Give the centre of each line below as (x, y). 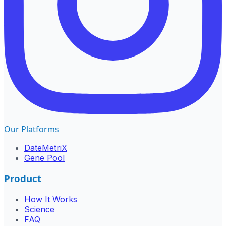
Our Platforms (32, 129)
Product (23, 179)
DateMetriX (46, 148)
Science (39, 209)
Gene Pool (44, 158)
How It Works (51, 199)
